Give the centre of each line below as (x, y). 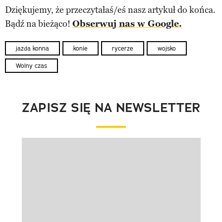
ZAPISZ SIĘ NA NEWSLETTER (111, 108)
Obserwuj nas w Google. (127, 24)
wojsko (167, 48)
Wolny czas (31, 66)
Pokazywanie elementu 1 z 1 (76, 154)
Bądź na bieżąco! (39, 24)
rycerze (123, 48)
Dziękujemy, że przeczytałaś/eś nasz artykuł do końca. (110, 10)
